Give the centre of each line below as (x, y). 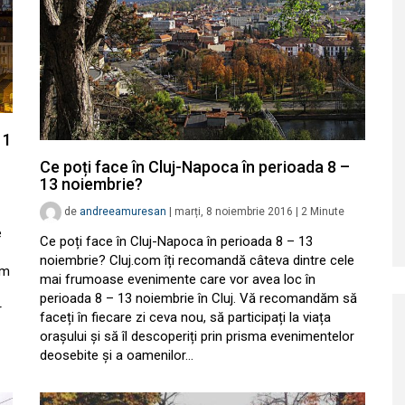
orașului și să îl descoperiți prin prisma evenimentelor (197, 336)
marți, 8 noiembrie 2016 (234, 212)
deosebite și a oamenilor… (117, 355)
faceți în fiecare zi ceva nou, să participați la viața (185, 317)
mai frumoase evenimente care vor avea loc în (178, 279)
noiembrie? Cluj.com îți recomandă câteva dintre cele (197, 260)
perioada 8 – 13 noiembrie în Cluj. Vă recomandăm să (198, 298)
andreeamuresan (123, 212)
